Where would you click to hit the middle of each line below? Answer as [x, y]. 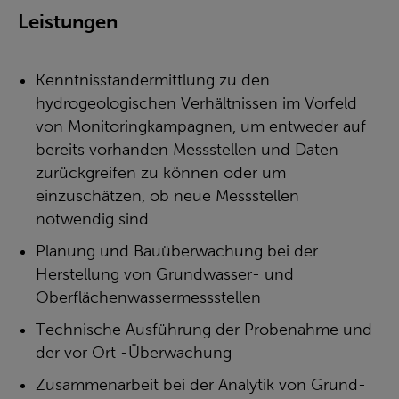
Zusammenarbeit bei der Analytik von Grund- [201, 385]
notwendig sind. [94, 219]
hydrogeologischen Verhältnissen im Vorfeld [196, 103]
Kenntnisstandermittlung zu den [153, 80]
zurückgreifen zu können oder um [161, 173]
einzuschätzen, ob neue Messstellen [167, 196]
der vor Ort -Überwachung [134, 353]
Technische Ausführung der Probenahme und [204, 330]
